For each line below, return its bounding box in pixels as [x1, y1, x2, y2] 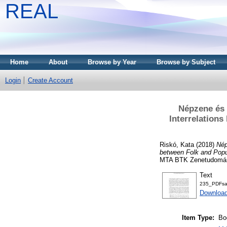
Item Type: [182, 214, 214, 222]
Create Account [28, 77, 73, 84]
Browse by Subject [157, 58, 215, 66]
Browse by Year [88, 58, 136, 66]
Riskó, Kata [160, 140, 194, 148]
